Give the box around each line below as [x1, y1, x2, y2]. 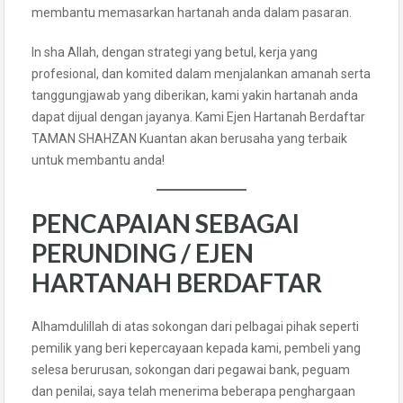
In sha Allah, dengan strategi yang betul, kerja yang [31, 44, 318, 59]
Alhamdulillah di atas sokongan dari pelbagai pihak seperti [31, 318, 359, 334]
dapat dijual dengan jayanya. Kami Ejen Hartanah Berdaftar [31, 109, 365, 124]
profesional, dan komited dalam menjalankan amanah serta [31, 66, 371, 81]
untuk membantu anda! [31, 152, 165, 167]
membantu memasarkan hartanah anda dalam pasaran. [31, 4, 352, 20]
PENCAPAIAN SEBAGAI [31, 207, 300, 238]
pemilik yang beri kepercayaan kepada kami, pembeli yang [31, 340, 361, 355]
